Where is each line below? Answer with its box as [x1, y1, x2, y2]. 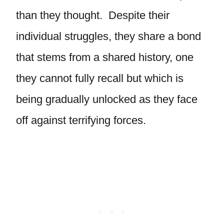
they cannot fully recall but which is [16, 72, 183, 84]
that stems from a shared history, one [16, 51, 193, 63]
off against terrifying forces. [16, 114, 146, 126]
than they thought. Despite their [16, 9, 169, 21]
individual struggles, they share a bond [16, 30, 201, 42]
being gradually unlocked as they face [16, 93, 197, 105]
